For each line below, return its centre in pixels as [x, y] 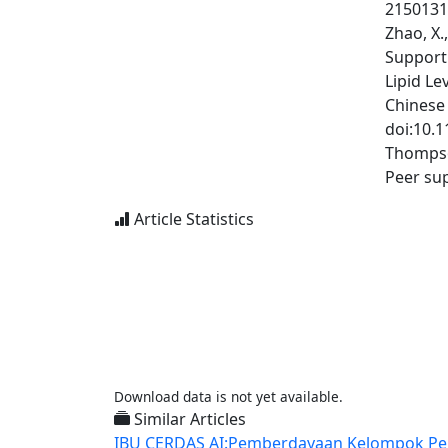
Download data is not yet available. [228, 396]
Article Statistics [192, 219]
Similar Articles [188, 419]
